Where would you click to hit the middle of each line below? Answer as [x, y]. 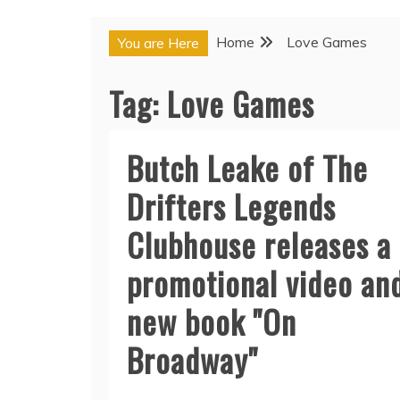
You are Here [158, 43]
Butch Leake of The [247, 167]
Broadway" [192, 359]
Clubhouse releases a [259, 244]
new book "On [212, 321]
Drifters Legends [231, 206]
